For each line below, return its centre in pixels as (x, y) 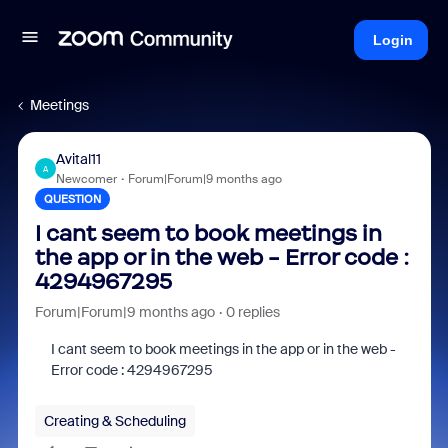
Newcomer (86, 179)
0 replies (252, 312)
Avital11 (78, 159)
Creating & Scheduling (114, 421)
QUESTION (72, 199)
